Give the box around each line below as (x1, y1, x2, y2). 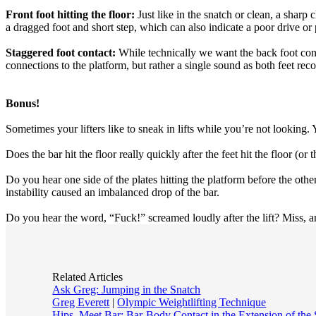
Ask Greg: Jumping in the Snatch (52, 284, 201, 296)
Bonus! (6, 97, 39, 109)
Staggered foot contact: (6, 47, 116, 59)
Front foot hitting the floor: (6, 8, 135, 20)
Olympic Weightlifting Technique (117, 296, 267, 309)
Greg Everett (52, 296, 110, 309)
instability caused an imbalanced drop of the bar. (6, 186, 219, 198)
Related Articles (52, 271, 123, 284)
